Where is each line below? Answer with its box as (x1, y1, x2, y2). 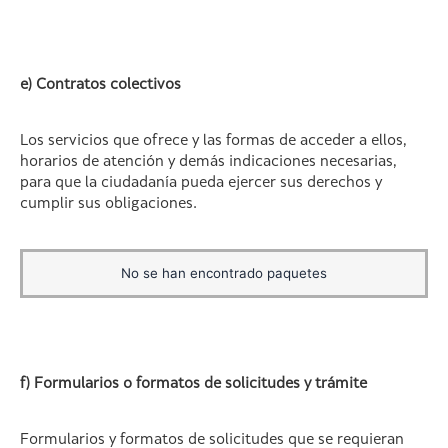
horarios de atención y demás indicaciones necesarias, (20, 154, 397, 170)
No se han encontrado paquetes (121, 264, 327, 281)
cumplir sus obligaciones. (20, 196, 197, 212)
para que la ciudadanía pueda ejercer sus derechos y (20, 175, 382, 191)
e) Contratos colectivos (20, 77, 184, 93)
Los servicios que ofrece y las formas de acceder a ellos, (20, 133, 407, 149)
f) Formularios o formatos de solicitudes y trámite (20, 376, 367, 392)
